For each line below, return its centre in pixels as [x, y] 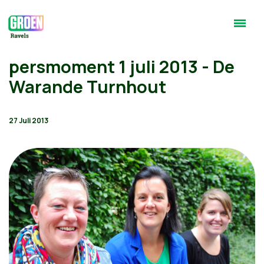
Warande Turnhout [88, 87]
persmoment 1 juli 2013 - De [122, 67]
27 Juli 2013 [29, 121]
